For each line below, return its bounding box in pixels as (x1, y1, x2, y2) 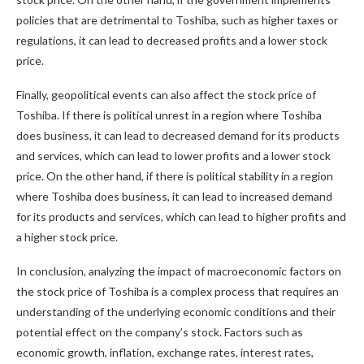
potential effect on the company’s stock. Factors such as (16, 325, 303, 339)
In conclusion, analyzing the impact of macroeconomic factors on (16, 264, 341, 278)
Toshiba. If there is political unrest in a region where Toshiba (16, 108, 322, 122)
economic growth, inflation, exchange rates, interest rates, (16, 345, 314, 359)
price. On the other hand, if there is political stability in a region (16, 169, 333, 183)
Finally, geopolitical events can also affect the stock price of (16, 88, 316, 102)
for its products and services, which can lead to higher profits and (16, 210, 346, 223)
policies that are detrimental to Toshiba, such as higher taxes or (16, 13, 338, 27)
